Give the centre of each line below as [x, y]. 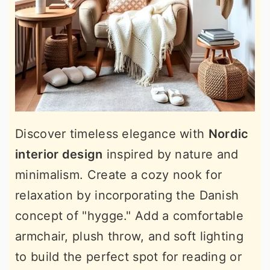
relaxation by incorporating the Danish [127, 195]
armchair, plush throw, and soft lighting [129, 236]
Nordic [228, 134]
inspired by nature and [171, 154]
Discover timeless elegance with [112, 134]
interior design [59, 154]
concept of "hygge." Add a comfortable [130, 216]
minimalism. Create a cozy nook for [119, 175]
